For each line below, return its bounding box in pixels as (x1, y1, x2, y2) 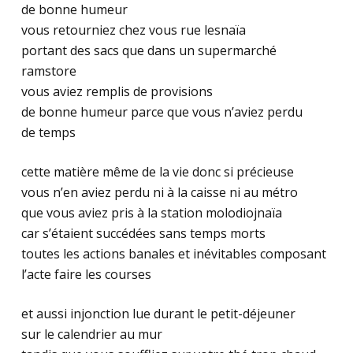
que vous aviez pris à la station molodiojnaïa (20, 204, 282, 221)
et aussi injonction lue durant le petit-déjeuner (20, 305, 295, 322)
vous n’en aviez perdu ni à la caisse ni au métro (20, 184, 298, 201)
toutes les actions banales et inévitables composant (20, 245, 326, 262)
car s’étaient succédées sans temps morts (20, 225, 266, 242)
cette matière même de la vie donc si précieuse (20, 163, 294, 180)
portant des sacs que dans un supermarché (20, 42, 277, 59)
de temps (20, 124, 76, 141)
